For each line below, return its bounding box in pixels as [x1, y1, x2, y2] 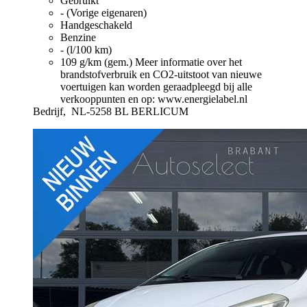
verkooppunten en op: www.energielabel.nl [60, 93, 247, 105]
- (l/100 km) [60, 43, 112, 56]
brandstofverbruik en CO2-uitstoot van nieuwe [60, 68, 262, 80]
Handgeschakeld [60, 19, 132, 31]
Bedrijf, [33, 105, 69, 117]
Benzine [60, 31, 96, 43]
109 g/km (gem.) [60, 56, 135, 68]
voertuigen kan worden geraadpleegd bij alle [60, 80, 252, 93]
